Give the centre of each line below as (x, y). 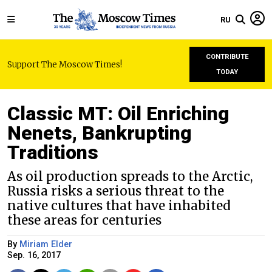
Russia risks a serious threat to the (116, 191)
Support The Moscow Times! (65, 64)
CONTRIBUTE (227, 57)
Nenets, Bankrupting (100, 133)
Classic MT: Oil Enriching (118, 114)
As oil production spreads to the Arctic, (130, 177)
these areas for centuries (84, 220)
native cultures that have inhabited (119, 206)
